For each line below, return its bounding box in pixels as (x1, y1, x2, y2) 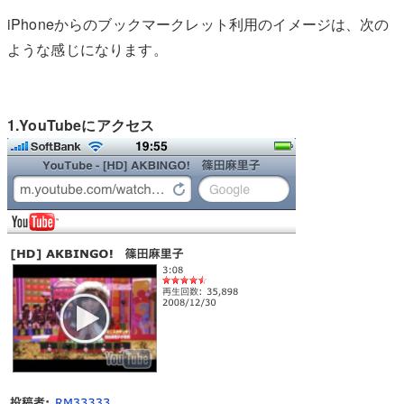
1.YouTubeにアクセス (7, 114, 155, 135)
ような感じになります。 (7, 38, 168, 60)
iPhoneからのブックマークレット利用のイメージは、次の (7, 13, 390, 34)
